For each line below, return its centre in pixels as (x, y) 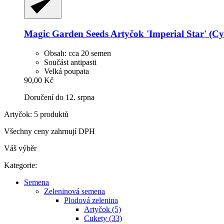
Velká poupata (66, 71)
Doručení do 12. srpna (59, 97)
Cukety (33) (103, 218)
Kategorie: (20, 165)
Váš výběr (20, 148)
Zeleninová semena (74, 191)
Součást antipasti (70, 62)
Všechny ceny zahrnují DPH (49, 131)
